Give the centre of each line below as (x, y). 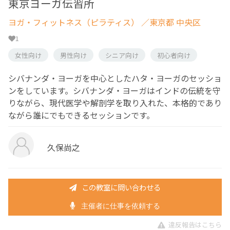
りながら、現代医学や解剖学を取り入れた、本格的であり (115, 102)
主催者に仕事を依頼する (120, 206)
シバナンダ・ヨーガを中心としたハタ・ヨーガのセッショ (115, 78)
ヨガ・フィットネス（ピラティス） (74, 22)
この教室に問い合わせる (121, 187)
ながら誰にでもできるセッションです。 (81, 115)
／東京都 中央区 (170, 22)
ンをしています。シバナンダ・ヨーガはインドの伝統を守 (114, 90)
